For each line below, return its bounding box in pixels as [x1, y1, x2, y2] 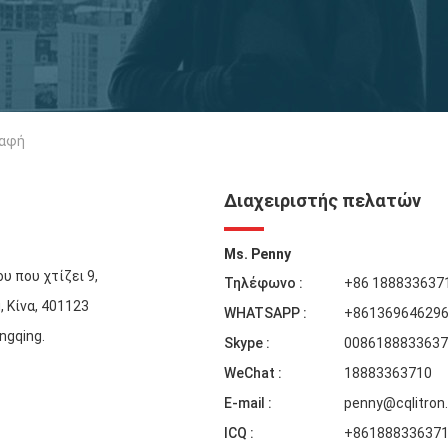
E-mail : [224, 395, 272, 411]
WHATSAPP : [224, 305, 307, 321]
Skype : [224, 335, 270, 351]
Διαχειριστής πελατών [224, 190, 421, 211]
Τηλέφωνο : [224, 275, 303, 291]
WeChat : [224, 365, 282, 381]
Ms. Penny [224, 246, 291, 262]
